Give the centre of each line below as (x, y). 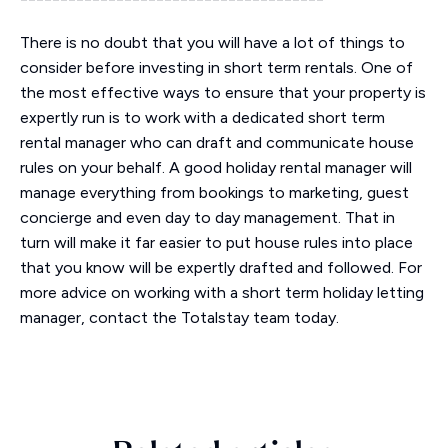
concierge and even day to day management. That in (207, 217)
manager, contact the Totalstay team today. (179, 317)
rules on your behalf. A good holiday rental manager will (216, 167)
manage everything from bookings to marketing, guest (214, 192)
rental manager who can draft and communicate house (217, 142)
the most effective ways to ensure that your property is (223, 92)
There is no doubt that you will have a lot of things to (212, 42)
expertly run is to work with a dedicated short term (202, 117)
